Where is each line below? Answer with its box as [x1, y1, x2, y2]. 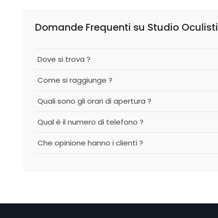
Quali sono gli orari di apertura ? [37, 96, 151, 106]
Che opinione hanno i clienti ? [37, 138, 143, 148]
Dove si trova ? [37, 54, 91, 64]
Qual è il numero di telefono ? [37, 117, 144, 127]
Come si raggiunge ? [37, 75, 112, 85]
